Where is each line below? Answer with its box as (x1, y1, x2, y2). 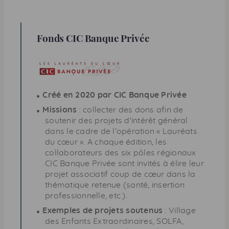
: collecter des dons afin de (77, 105, 184, 114)
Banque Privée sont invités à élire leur (57, 159, 204, 168)
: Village (163, 206, 196, 215)
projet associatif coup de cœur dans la (45, 170, 196, 178)
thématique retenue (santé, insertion (45, 180, 185, 189)
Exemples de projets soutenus (42, 206, 163, 215)
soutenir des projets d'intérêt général (45, 116, 188, 125)
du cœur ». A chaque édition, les (45, 138, 167, 146)
